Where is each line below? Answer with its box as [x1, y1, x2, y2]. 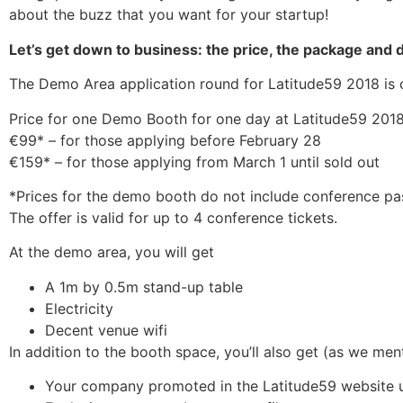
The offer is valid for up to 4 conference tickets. [9, 208, 337, 227]
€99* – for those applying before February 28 [9, 130, 321, 149]
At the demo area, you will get [9, 243, 214, 262]
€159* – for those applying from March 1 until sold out [9, 152, 380, 171]
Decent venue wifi [45, 320, 167, 339]
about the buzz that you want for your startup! [9, 5, 328, 24]
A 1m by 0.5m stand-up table [45, 277, 243, 296]
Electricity [45, 299, 113, 318]
